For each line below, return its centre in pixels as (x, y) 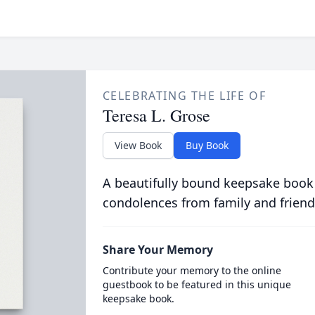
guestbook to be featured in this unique (197, 284)
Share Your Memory (157, 250)
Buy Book (207, 145)
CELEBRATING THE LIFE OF (184, 96)
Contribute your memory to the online (192, 270)
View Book (138, 145)
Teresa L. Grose (156, 115)
